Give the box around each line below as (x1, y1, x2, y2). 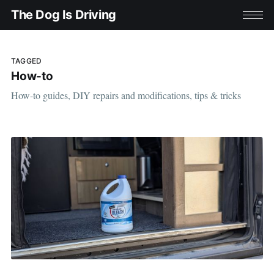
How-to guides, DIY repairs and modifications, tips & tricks (10, 88, 241, 102)
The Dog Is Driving (10, 7, 116, 23)
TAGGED (10, 56, 42, 65)
